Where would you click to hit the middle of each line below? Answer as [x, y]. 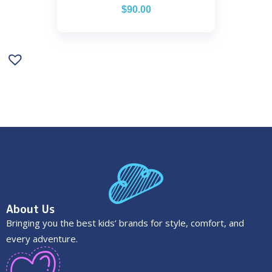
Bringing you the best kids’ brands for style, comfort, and [125, 223]
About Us [30, 209]
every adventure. [42, 238]
